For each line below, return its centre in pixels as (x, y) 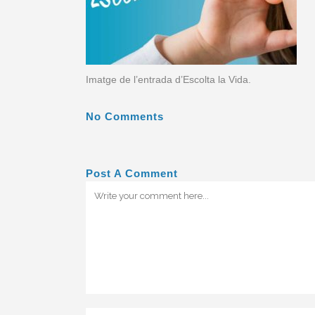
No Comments (125, 116)
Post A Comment (132, 173)
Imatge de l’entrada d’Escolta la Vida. (168, 79)
